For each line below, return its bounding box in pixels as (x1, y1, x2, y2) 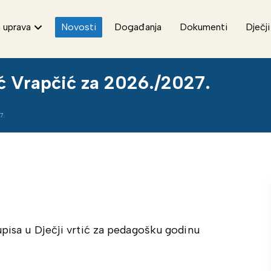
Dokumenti (180, 21, 228, 33)
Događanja (114, 21, 162, 33)
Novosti (61, 21, 97, 33)
